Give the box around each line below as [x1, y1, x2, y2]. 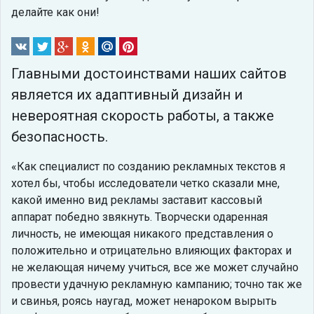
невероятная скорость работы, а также [11, 107, 274, 125]
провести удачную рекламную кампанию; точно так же [11, 278, 302, 292]
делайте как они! [11, 5, 100, 19]
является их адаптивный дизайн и [11, 86, 243, 104]
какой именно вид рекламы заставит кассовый [11, 193, 262, 207]
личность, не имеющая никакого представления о [11, 227, 273, 241]
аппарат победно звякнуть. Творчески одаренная [11, 210, 268, 224]
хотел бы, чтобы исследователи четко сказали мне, [11, 177, 280, 191]
